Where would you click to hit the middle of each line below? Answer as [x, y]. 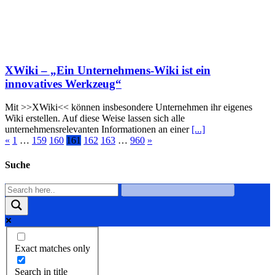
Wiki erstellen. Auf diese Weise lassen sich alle [95, 118]
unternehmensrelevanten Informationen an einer [98, 130]
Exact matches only [52, 249]
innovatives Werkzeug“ [63, 83]
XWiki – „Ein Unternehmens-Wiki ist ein [108, 70]
